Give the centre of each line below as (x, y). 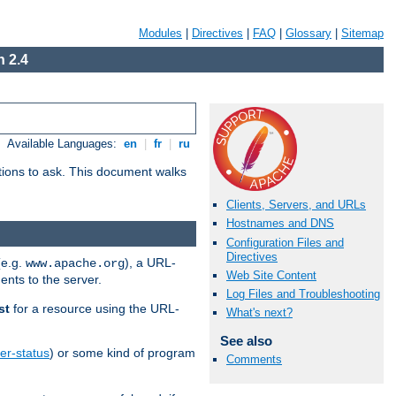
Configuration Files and (285, 242)
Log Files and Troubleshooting (303, 293)
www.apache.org (75, 263)
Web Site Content (271, 275)
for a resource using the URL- (95, 308)
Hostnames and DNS (280, 224)
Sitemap (362, 33)
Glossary (308, 33)
